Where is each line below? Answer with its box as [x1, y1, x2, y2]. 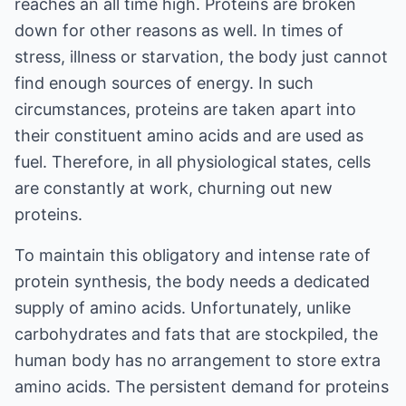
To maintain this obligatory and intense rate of [14, 246, 371, 265]
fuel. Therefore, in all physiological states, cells [14, 152, 371, 171]
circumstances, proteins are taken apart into [14, 100, 356, 119]
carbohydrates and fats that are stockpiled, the [14, 324, 378, 343]
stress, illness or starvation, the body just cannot [14, 47, 388, 66]
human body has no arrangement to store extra [14, 351, 381, 370]
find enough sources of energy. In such [14, 73, 314, 92]
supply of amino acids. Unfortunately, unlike [14, 298, 351, 317]
